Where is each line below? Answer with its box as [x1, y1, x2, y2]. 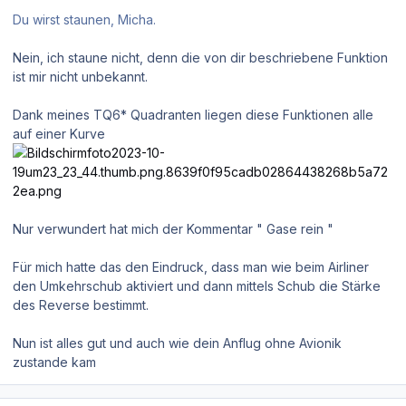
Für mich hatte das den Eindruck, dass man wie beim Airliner [13, 259, 369, 275]
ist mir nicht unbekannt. [13, 69, 148, 85]
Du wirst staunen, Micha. [13, 12, 156, 28]
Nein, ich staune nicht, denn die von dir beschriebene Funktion [13, 50, 388, 66]
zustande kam [13, 354, 96, 371]
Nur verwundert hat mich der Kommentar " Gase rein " [13, 221, 333, 237]
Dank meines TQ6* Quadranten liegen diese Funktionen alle [13, 107, 373, 123]
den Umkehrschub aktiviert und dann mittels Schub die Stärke [13, 278, 381, 295]
